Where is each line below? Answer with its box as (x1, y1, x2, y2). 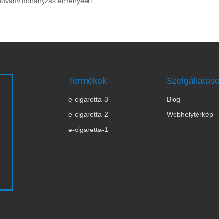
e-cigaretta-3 (68, 95, 108, 103)
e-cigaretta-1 (68, 126, 108, 133)
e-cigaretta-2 (68, 110, 108, 118)
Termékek (68, 76, 107, 86)
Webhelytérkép (166, 110, 213, 118)
